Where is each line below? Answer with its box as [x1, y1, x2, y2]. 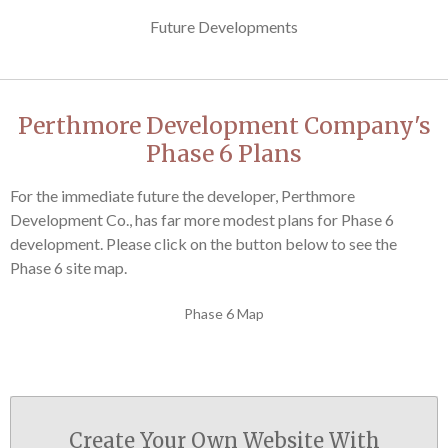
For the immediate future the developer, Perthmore [10, 186, 355, 205]
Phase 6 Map [184, 305, 264, 322]
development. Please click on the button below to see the [10, 234, 397, 253]
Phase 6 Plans [146, 139, 302, 168]
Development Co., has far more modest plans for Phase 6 [10, 210, 394, 229]
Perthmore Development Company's [17, 111, 431, 140]
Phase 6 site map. [10, 258, 127, 277]
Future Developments [150, 16, 298, 36]
